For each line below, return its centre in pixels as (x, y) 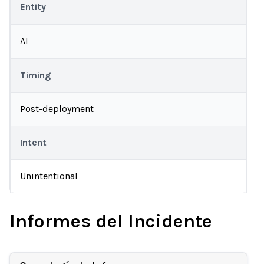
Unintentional (49, 176)
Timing (35, 75)
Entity (33, 7)
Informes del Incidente (111, 221)
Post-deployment (57, 109)
